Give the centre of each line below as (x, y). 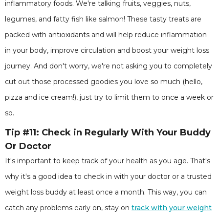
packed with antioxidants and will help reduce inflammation (106, 35)
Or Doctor (28, 146)
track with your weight (172, 208)
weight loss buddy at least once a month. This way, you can (106, 192)
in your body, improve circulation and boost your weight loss (107, 50)
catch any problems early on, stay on (68, 208)
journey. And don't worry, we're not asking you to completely (109, 66)
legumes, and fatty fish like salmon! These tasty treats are (103, 19)
